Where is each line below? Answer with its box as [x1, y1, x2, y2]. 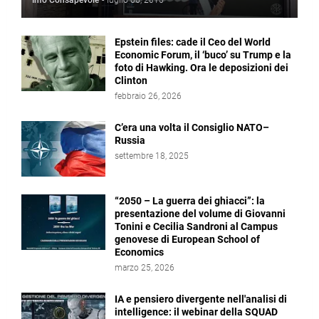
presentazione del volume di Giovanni [115, 208, 286, 219]
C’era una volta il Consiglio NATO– [115, 122, 269, 133]
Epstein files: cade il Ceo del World [115, 36, 271, 48]
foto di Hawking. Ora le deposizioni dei [115, 62, 288, 73]
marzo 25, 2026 [115, 263, 174, 273]
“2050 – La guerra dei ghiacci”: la [115, 195, 265, 206]
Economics [115, 246, 164, 258]
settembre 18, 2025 [115, 151, 189, 161]
